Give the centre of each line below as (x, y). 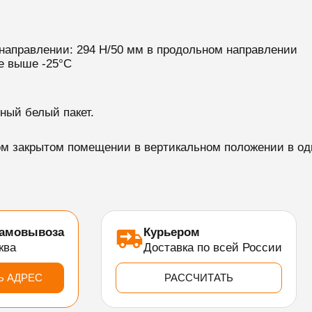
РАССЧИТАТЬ (198, 278)
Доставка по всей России (212, 248)
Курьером (171, 232)
